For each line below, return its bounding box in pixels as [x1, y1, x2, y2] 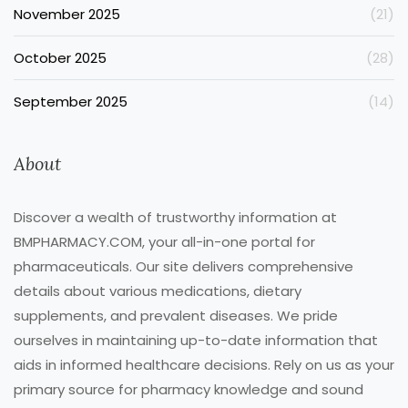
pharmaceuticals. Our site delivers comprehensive [14, 257, 353, 277]
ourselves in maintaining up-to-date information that [14, 331, 378, 351]
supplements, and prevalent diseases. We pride [14, 306, 338, 326]
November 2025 [14, 5, 120, 25]
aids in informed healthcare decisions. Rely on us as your [14, 355, 394, 375]
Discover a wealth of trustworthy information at [14, 208, 337, 228]
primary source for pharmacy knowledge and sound [14, 380, 363, 400]
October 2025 [14, 48, 107, 68]
